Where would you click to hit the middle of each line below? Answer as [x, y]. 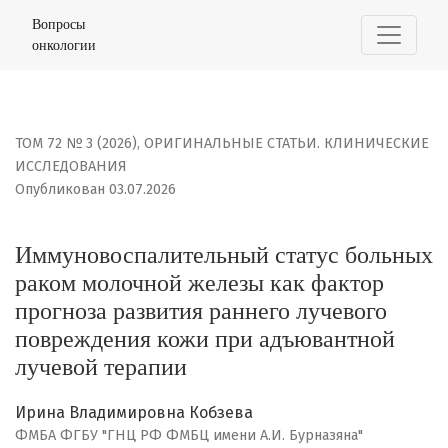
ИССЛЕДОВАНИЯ [71, 167]
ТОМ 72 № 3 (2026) [76, 144]
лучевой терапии [101, 367]
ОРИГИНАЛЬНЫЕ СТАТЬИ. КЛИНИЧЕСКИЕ [286, 144]
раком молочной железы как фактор [199, 283]
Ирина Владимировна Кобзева [134, 413]
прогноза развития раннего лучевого [201, 311]
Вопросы [58, 24]
